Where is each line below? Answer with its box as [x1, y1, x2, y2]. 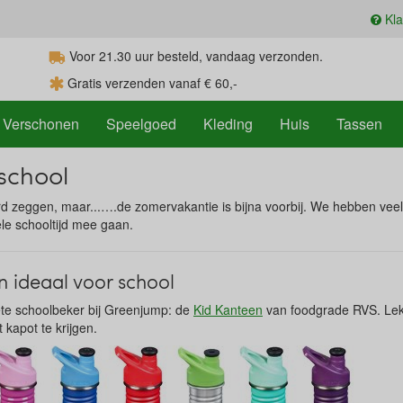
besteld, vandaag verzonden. [154, 47, 323, 65]
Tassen [336, 113, 382, 134]
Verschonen [3, 113, 79, 134]
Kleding [203, 113, 253, 134]
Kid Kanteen [193, 300, 263, 318]
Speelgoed [106, 113, 176, 134]
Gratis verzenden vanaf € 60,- [64, 74, 237, 92]
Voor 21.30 [66, 47, 131, 65]
